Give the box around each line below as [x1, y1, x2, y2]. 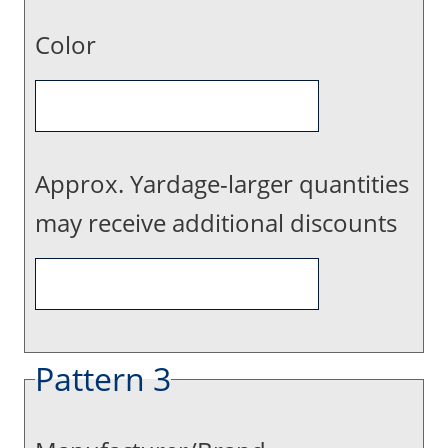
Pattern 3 [35, 357, 171, 400]
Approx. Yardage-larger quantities [35, 167, 409, 200]
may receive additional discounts [35, 206, 397, 239]
